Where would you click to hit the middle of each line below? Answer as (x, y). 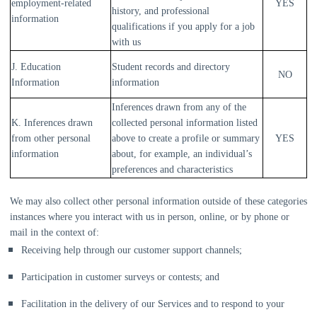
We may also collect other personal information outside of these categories (158, 201)
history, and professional (161, 11)
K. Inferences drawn (52, 123)
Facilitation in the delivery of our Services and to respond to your (153, 304)
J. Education (36, 67)
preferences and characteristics (172, 169)
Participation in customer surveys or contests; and (120, 277)
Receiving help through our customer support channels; (132, 250)
